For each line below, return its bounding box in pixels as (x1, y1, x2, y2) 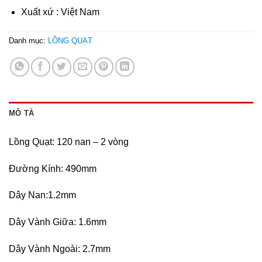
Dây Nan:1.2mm (9, 190, 76, 201)
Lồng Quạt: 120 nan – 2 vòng (9, 136, 129, 147)
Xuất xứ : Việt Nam (20, 6, 99, 17)
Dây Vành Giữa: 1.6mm (9, 217, 106, 227)
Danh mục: (9, 36, 48, 45)
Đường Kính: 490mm (9, 163, 96, 174)
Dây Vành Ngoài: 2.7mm (9, 243, 111, 254)
